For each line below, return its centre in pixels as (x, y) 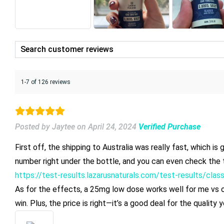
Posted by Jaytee (45, 126)
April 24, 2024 (112, 126)
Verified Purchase (169, 126)
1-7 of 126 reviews (46, 82)
